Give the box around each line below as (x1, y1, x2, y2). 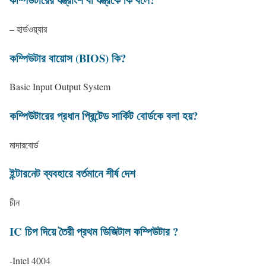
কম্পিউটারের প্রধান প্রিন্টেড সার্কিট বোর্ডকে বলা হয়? (9, 107, 198, 123)
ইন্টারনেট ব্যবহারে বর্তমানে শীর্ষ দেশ (9, 165, 135, 182)
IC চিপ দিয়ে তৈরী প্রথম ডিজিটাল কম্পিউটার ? (9, 223, 178, 239)
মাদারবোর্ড (9, 138, 39, 151)
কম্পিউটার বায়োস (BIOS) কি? (9, 49, 126, 66)
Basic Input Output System (9, 80, 110, 93)
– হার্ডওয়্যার (9, 22, 47, 35)
